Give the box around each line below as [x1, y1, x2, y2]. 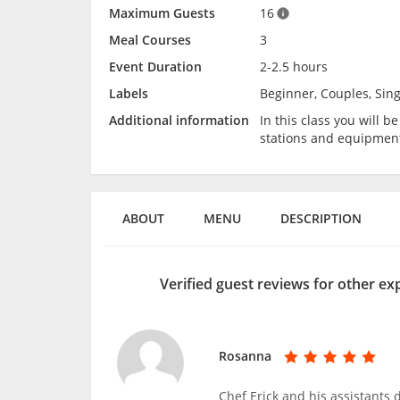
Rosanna [219, 347, 272, 365]
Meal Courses [109, 31, 191, 49]
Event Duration [109, 58, 202, 76]
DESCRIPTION [280, 210, 362, 228]
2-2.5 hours [260, 58, 328, 76]
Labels [109, 85, 148, 103]
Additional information [109, 112, 249, 129]
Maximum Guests [109, 4, 215, 22]
